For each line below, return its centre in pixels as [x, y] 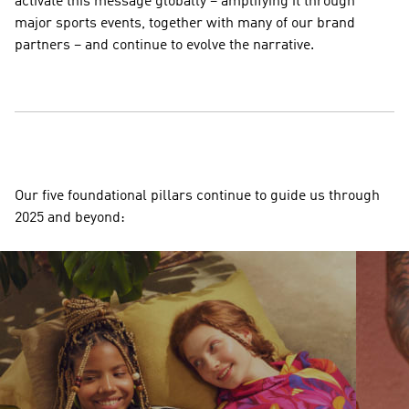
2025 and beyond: [70, 218]
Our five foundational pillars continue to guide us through [197, 196]
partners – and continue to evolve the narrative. [164, 46]
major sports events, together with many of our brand [185, 24]
